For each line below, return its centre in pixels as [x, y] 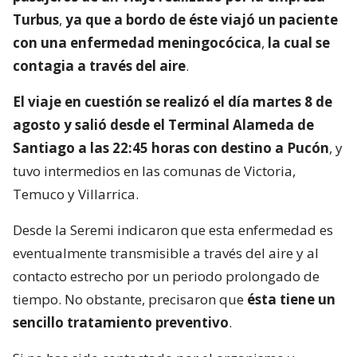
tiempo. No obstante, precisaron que [130, 299]
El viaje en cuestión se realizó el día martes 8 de [173, 101]
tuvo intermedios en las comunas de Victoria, [154, 171]
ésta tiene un [291, 299]
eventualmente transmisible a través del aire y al [166, 253]
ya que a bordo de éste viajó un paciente [202, 19]
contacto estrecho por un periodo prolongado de [166, 276]
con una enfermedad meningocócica [137, 42]
